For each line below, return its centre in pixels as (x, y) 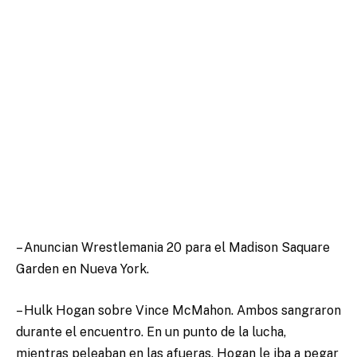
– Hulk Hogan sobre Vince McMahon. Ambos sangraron (178, 310)
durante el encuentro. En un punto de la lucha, (151, 331)
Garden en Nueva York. (82, 269)
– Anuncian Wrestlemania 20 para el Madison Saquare (173, 248)
